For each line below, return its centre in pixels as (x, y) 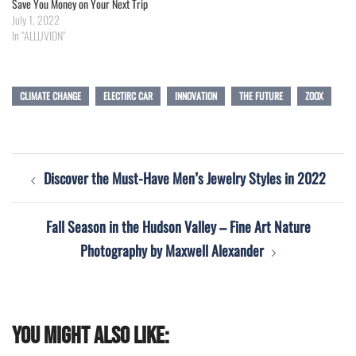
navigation (53, 195)
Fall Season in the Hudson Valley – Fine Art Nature (178, 226)
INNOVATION (196, 95)
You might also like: (91, 336)
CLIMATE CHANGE (50, 95)
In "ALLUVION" (39, 35)
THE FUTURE (261, 95)
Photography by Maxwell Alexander (172, 250)
